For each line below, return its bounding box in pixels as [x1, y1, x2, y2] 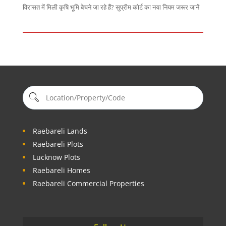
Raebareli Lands [32, 126, 87, 136]
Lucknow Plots [32, 152, 80, 162]
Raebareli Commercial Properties [32, 178, 144, 188]
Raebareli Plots [32, 139, 83, 149]
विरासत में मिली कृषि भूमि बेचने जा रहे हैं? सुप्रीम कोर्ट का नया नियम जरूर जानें [22, 2, 199, 12]
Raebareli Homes [32, 165, 90, 175]
